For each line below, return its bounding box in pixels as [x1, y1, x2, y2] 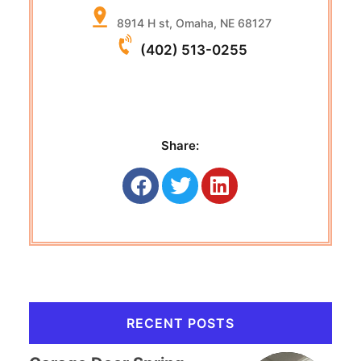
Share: [161, 138, 200, 153]
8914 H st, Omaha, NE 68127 [110, 16, 272, 30]
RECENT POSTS [126, 315, 234, 331]
